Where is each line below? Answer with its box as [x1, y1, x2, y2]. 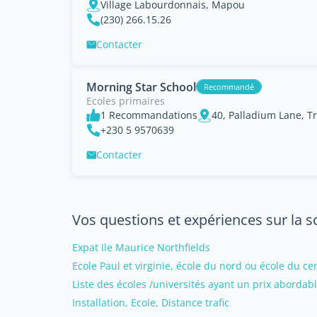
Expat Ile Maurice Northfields [72, 241, 210, 254]
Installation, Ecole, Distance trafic [72, 296, 229, 309]
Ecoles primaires [86, 94, 165, 108]
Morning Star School [86, 79, 196, 95]
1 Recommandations [100, 108, 197, 122]
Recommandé [204, 81, 254, 92]
